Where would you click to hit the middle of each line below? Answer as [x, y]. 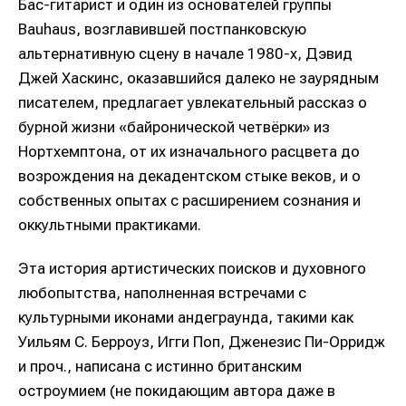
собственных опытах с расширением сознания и [189, 201]
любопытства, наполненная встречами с [162, 293]
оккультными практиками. [110, 225]
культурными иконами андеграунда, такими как [186, 318]
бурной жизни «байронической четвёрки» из [174, 127]
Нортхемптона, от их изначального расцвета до [189, 152]
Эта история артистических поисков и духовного [192, 269]
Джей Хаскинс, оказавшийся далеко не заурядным [198, 78]
